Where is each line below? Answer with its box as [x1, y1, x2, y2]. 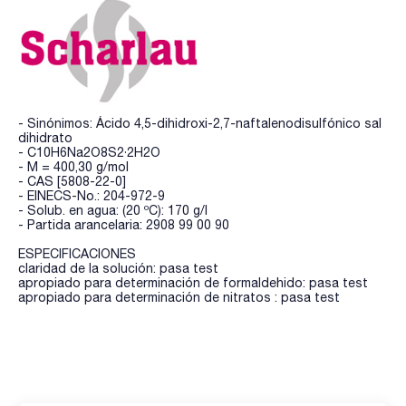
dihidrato [18, 130, 72, 145]
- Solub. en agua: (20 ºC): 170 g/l [18, 202, 208, 217]
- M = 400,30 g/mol [18, 159, 129, 174]
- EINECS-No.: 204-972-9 [18, 188, 165, 203]
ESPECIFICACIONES [18, 246, 136, 261]
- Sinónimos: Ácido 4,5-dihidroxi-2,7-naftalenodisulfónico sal [18, 115, 382, 130]
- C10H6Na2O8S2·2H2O [18, 144, 160, 159]
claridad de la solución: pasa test [18, 260, 218, 275]
